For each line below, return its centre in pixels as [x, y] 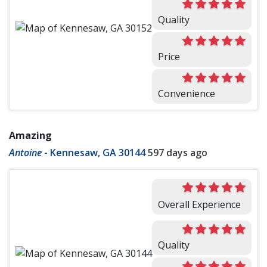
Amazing [30, 136]
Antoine [25, 153]
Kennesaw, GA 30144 [98, 153]
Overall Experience [199, 205]
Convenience [187, 94]
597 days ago [178, 153]
